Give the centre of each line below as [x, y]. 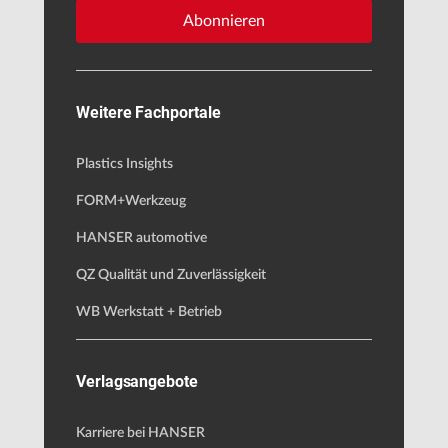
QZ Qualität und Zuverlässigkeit [171, 274]
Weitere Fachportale [148, 112]
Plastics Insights [124, 163]
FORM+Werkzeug [131, 200]
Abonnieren [224, 20]
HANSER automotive [141, 237]
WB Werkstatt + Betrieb [149, 311]
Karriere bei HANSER [140, 432]
